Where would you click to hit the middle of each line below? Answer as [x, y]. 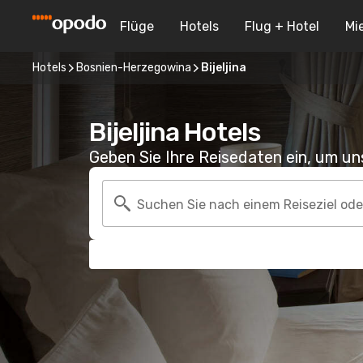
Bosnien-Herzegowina [134, 68]
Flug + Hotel [282, 26]
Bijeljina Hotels [175, 132]
